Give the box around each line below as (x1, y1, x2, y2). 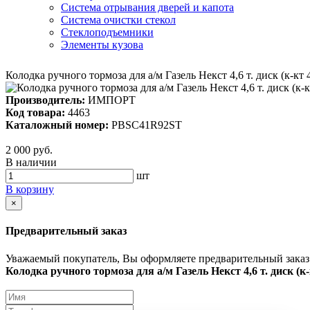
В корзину (6, 183, 54, 195)
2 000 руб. (6, 144, 53, 156)
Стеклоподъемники (61, 26, 154, 38)
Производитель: (6, 94, 85, 106)
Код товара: (6, 107, 65, 118)
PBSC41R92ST (109, 119, 182, 131)
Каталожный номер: (6, 119, 109, 131)
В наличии (6, 156, 57, 168)
